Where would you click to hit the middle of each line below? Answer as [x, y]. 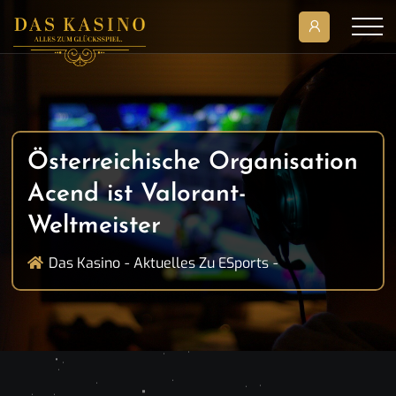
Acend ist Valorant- [137, 194]
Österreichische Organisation [193, 163]
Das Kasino [84, 263]
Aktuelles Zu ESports [201, 263]
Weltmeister [94, 226]
